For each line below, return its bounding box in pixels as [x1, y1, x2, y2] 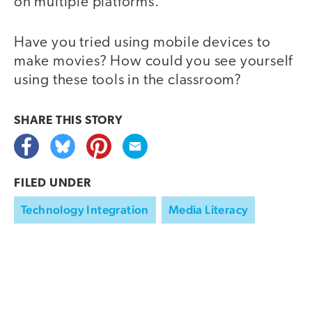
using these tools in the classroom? [14, 73, 242, 88]
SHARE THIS [14, 115, 85, 127]
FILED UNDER [14, 178, 91, 190]
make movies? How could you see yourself [14, 54, 293, 70]
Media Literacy [168, 203, 249, 217]
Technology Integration [21, 203, 149, 217]
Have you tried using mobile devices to [14, 36, 271, 51]
